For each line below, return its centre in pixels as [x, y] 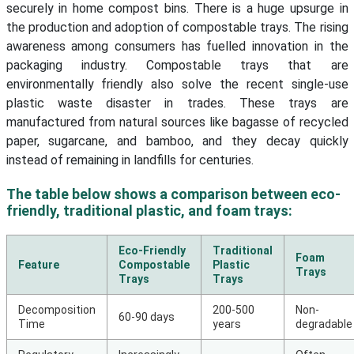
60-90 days [146, 317]
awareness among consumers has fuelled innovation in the [177, 47]
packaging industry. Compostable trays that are [177, 66]
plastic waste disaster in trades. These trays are [177, 104]
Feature [38, 265]
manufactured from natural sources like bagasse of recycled [177, 122]
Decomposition [56, 310]
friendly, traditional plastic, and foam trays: [149, 211]
